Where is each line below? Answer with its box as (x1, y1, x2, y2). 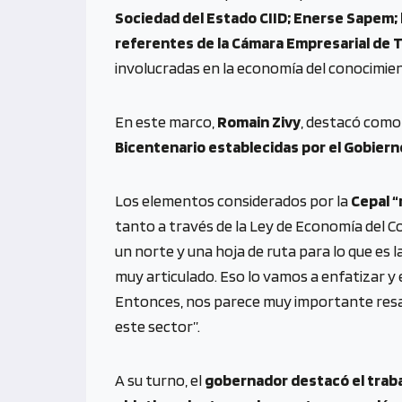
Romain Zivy (217, 111, 301, 131)
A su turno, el (115, 370, 205, 389)
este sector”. (115, 316, 200, 336)
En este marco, (115, 111, 217, 131)
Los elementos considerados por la (115, 190, 351, 210)
